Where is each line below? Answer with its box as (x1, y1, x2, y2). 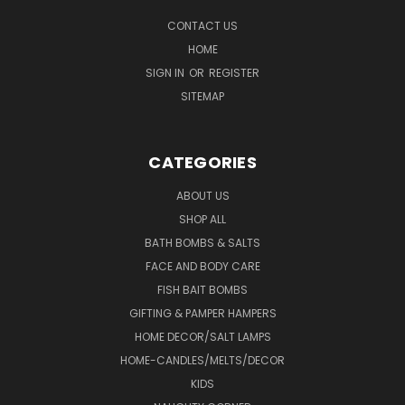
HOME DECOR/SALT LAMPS (134, 328, 271, 344)
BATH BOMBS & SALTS (145, 234, 260, 250)
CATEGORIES (148, 150, 257, 174)
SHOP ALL (179, 211, 226, 227)
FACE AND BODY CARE (145, 258, 260, 274)
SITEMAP (181, 88, 224, 104)
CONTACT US (167, 17, 238, 33)
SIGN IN (146, 64, 187, 80)
